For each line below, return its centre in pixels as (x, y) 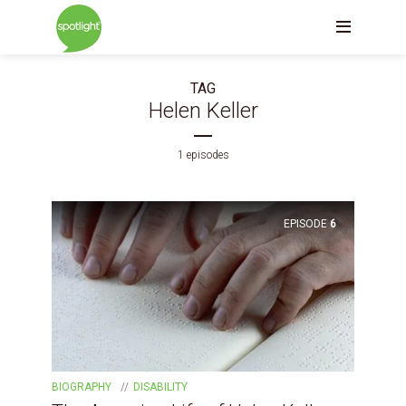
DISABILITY (160, 387)
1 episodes (203, 155)
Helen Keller (203, 111)
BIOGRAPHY (82, 387)
